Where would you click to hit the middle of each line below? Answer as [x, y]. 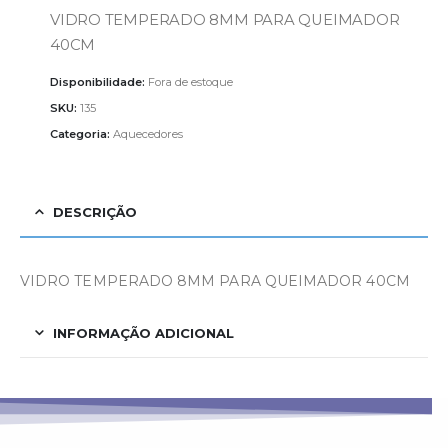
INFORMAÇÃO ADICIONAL [143, 332]
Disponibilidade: [99, 82]
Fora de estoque [190, 82]
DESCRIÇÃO [95, 211]
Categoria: [81, 133]
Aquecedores [148, 133]
